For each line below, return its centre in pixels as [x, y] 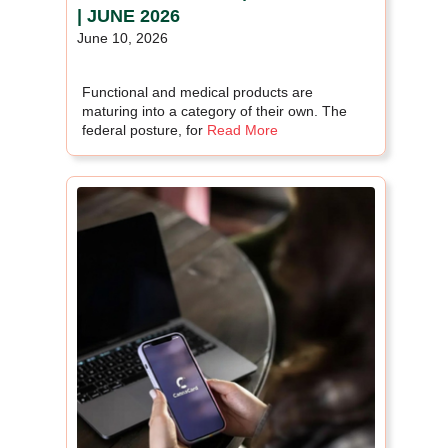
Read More [242, 129]
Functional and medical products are [197, 91]
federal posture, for [142, 129]
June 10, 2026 [122, 37]
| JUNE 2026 [128, 15]
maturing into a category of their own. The [214, 110]
